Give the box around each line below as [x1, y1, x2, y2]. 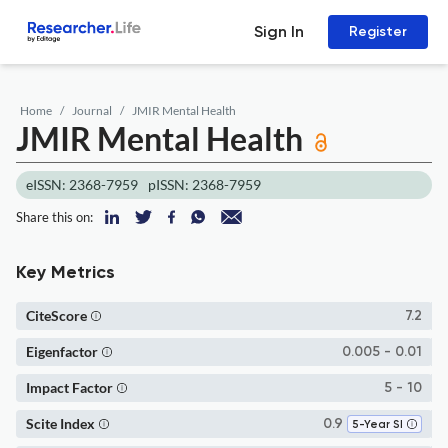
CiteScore [26, 307, 87, 324]
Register [349, 23, 407, 40]
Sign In [254, 22, 304, 41]
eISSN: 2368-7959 [26, 176, 138, 193]
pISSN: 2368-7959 [148, 176, 261, 193]
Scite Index [26, 415, 95, 432]
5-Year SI [352, 417, 403, 431]
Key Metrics [16, 264, 115, 282]
